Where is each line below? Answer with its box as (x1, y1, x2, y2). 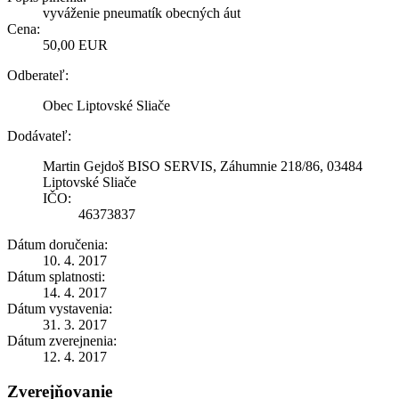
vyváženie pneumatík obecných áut (43, 4, 240, 20)
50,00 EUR (43, 37, 108, 53)
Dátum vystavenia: (7, 300, 112, 316)
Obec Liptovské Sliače (43, 97, 170, 113)
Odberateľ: (7, 67, 69, 83)
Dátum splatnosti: (7, 268, 105, 284)
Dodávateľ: (7, 127, 71, 143)
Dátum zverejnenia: (7, 332, 117, 348)
